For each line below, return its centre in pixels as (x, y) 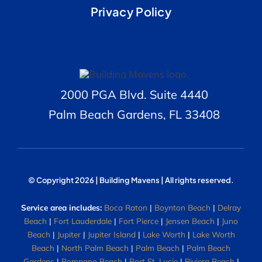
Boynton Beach (182, 207)
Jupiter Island (111, 234)
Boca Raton (126, 207)
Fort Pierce (139, 220)
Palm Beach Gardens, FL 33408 (134, 115)
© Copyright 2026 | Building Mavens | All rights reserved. (131, 180)
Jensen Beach (190, 220)
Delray (229, 207)
